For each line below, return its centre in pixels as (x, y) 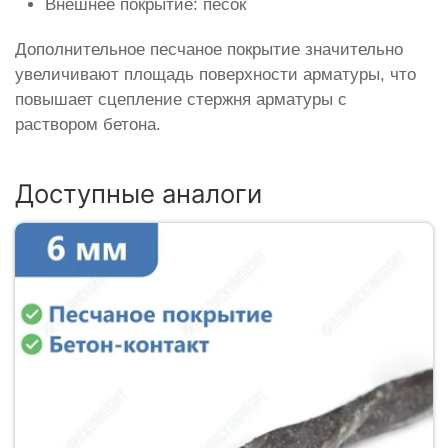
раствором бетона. (88, 125)
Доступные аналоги (138, 194)
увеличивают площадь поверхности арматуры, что (215, 75)
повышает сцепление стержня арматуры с (181, 100)
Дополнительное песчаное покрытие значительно (209, 50)
